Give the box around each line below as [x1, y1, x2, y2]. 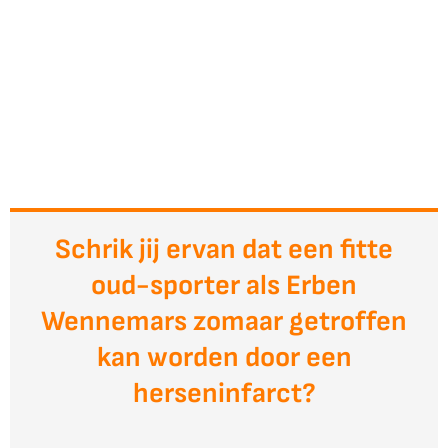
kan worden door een [96, 341, 352, 375]
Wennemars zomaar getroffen [41, 305, 407, 339]
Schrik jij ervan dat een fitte [55, 233, 393, 267]
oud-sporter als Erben [91, 269, 357, 303]
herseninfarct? [132, 377, 316, 411]
